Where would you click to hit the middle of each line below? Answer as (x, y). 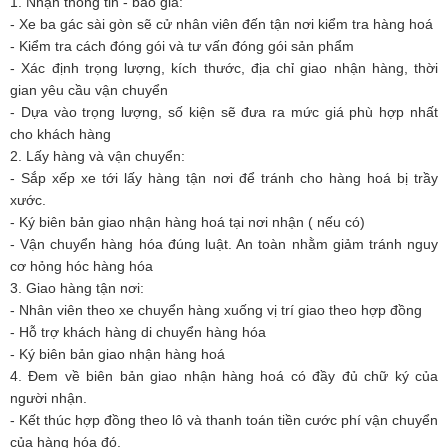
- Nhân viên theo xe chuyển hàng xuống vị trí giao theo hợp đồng (216, 310)
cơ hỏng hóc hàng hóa (81, 266)
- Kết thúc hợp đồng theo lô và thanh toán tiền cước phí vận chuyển (224, 420)
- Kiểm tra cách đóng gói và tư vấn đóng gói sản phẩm (182, 46)
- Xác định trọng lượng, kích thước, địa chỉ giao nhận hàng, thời (224, 68)
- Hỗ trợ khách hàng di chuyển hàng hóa (140, 332)
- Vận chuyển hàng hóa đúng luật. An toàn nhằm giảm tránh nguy (224, 244)
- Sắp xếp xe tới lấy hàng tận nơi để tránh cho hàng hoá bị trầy (224, 178)
